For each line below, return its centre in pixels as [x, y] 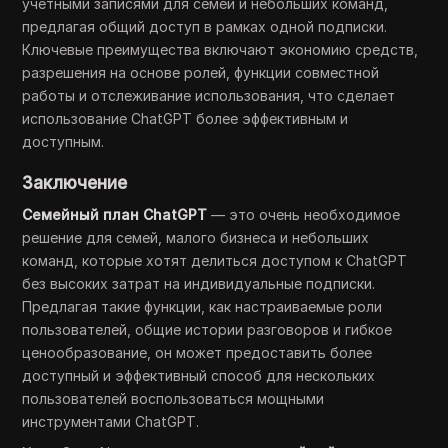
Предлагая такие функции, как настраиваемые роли [202, 306]
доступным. [63, 141]
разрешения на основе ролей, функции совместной [201, 72]
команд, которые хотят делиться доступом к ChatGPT [215, 260]
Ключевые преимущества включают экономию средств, [220, 49]
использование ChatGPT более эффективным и [185, 118]
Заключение [75, 182]
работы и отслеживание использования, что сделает [209, 95]
